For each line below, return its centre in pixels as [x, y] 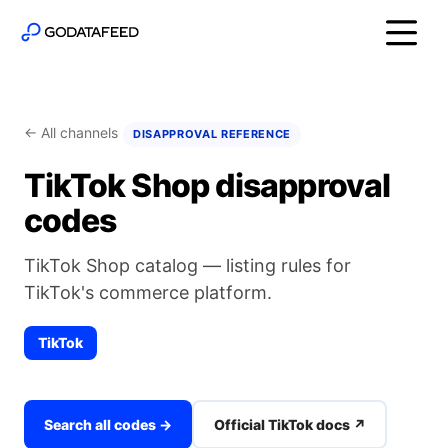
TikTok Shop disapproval [207, 185]
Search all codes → [108, 424]
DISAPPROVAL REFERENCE [212, 134]
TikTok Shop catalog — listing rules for [187, 265]
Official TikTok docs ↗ [289, 424]
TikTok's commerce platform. [148, 292]
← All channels [71, 132]
